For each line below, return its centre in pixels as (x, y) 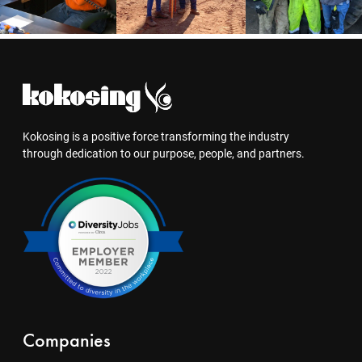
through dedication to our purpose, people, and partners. (164, 154)
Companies (67, 340)
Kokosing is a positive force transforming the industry (156, 137)
